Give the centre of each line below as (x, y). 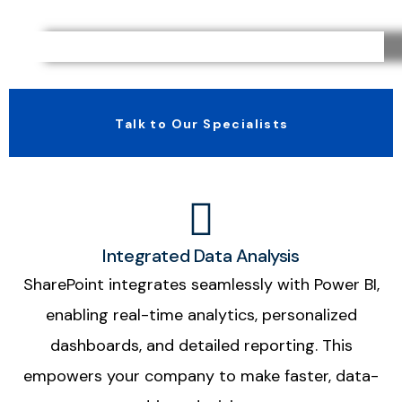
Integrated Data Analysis (201, 256)
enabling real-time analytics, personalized (201, 315)
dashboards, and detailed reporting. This (201, 346)
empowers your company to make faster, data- (201, 376)
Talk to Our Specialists (202, 124)
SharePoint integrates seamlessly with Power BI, (201, 285)
